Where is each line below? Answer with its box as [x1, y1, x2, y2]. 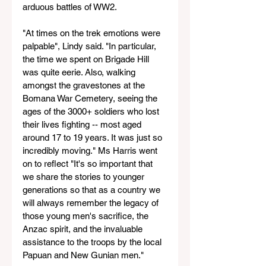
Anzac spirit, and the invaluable [23, 223, 145, 234]
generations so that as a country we [23, 184, 163, 195]
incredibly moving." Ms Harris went [23, 145, 160, 156]
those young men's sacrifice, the [23, 210, 151, 221]
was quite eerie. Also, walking [23, 66, 138, 77]
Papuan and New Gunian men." [23, 249, 144, 260]
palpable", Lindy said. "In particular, [23, 40, 159, 51]
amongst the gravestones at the [23, 80, 147, 90]
